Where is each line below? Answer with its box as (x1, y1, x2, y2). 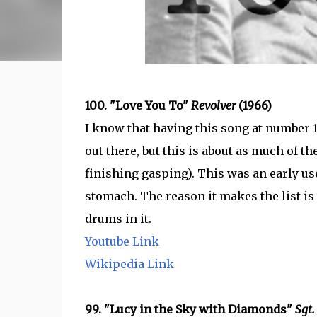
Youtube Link (84, 234, 159, 248)
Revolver (190, 98, 238, 113)
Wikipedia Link (84, 257, 174, 271)
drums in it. (84, 212, 151, 226)
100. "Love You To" (84, 98, 191, 113)
